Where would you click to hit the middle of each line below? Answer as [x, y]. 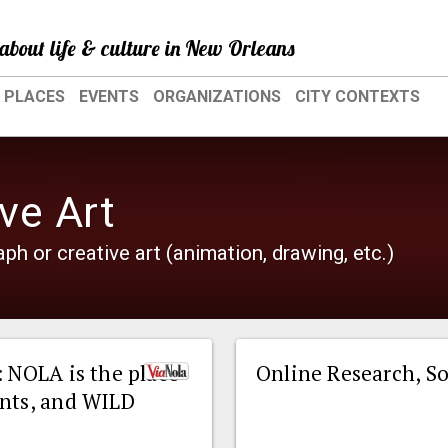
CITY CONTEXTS [357, 96]
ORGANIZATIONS [217, 96]
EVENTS [109, 96]
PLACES [34, 96]
